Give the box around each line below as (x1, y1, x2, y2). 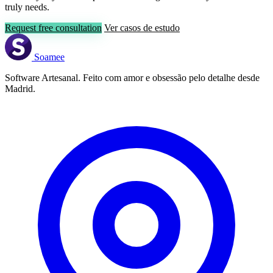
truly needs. (5, 1, 49, 12)
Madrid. (5, 83, 35, 94)
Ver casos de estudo (104, 22, 180, 33)
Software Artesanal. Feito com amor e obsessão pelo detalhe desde (5, 72, 260, 83)
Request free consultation (5, 22, 102, 33)
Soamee (34, 51, 65, 62)
